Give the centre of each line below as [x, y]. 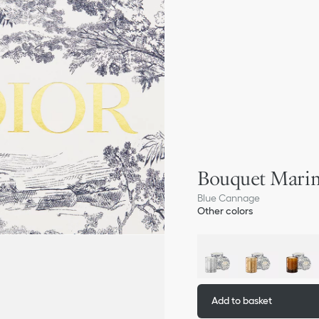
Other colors [225, 211]
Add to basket [242, 301]
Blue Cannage [229, 198]
